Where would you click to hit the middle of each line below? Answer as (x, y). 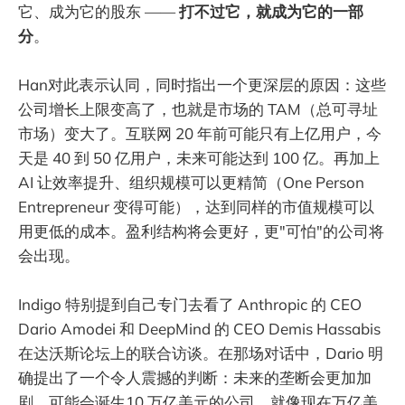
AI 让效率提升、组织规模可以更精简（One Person (191, 182)
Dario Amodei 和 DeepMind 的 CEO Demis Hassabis (199, 329)
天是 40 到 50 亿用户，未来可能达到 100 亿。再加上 (199, 157)
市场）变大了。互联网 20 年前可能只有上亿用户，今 (200, 133)
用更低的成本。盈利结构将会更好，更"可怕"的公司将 (201, 231)
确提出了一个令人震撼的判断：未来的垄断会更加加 (195, 378)
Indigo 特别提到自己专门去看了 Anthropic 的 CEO (190, 305)
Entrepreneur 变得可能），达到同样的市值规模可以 (196, 206)
